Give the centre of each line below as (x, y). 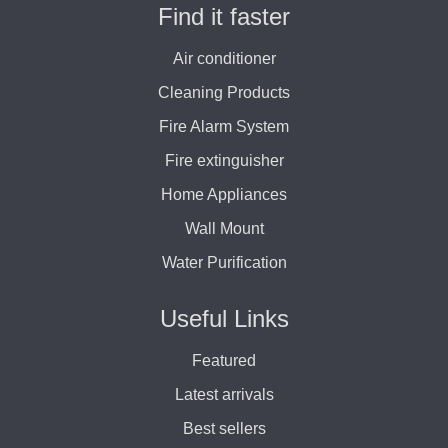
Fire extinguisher (224, 160)
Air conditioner (224, 58)
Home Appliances (224, 194)
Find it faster (224, 16)
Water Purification (224, 262)
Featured (224, 360)
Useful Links (224, 318)
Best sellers (224, 428)
